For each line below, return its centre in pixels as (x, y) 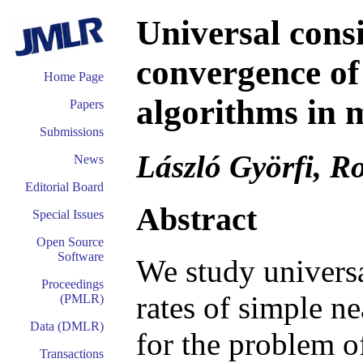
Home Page (74, 77)
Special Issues (68, 214)
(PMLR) (82, 299)
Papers (87, 104)
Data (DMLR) (67, 326)
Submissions (72, 132)
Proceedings (73, 284)
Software (81, 256)
